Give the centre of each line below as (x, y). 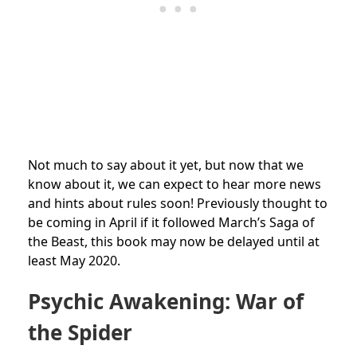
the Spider (80, 332)
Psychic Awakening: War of (166, 301)
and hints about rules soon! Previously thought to (178, 203)
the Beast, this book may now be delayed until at (174, 241)
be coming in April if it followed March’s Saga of (171, 222)
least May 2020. (74, 260)
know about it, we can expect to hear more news (175, 184)
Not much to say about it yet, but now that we (166, 165)
